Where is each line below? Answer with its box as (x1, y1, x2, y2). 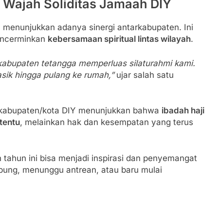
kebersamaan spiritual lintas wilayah (48, 34, 191, 44)
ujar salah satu (113, 70, 174, 80)
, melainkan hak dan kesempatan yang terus (20, 117, 193, 127)
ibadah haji (162, 106, 204, 116)
